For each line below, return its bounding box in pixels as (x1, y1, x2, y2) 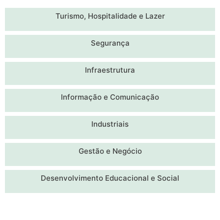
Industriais (91, 119, 129, 129)
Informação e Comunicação (61, 92, 159, 102)
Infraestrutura (85, 65, 135, 75)
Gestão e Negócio (78, 146, 142, 156)
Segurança (90, 38, 130, 48)
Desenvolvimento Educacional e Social (41, 173, 179, 183)
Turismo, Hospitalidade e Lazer (55, 11, 165, 21)
